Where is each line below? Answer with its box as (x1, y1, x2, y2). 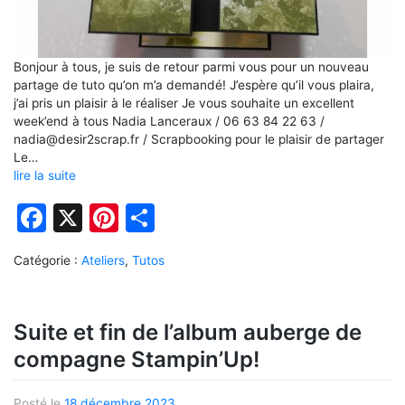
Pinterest (118, 199, 242, 235)
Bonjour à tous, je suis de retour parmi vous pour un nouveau (14, 59, 369, 74)
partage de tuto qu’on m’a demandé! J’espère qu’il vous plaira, (14, 77, 374, 92)
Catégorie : (14, 252, 81, 268)
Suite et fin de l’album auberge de (14, 318, 362, 345)
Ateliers (81, 252, 125, 268)
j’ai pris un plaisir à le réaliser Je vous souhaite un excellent (14, 95, 354, 110)
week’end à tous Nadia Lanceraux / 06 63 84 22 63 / (14, 113, 325, 128)
